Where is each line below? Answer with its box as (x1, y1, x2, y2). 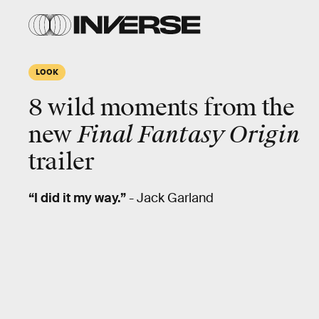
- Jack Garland (126, 190, 214, 206)
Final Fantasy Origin (77, 120, 300, 150)
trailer (28, 147, 95, 177)
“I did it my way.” (28, 190, 126, 206)
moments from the (95, 93, 295, 122)
